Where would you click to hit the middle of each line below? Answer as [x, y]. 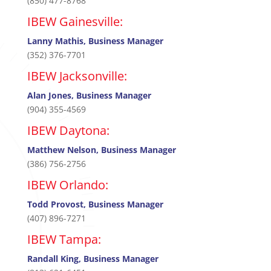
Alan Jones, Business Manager [89, 96]
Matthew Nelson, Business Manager [101, 150]
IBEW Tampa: [64, 240]
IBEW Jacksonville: [77, 76]
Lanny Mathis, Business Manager [95, 41]
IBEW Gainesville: [75, 22]
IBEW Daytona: [68, 131]
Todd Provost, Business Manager [95, 204]
